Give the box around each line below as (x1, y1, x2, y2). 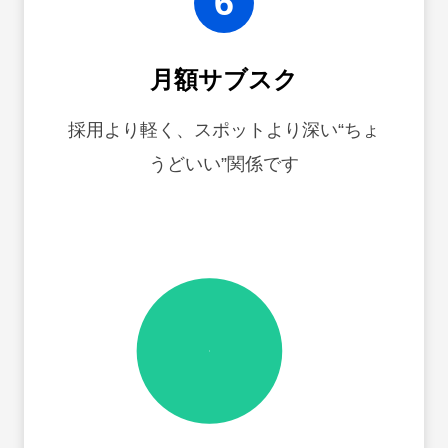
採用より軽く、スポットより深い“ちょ (67, 119, 380, 140)
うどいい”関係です (148, 153, 299, 174)
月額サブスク (149, 64, 298, 95)
